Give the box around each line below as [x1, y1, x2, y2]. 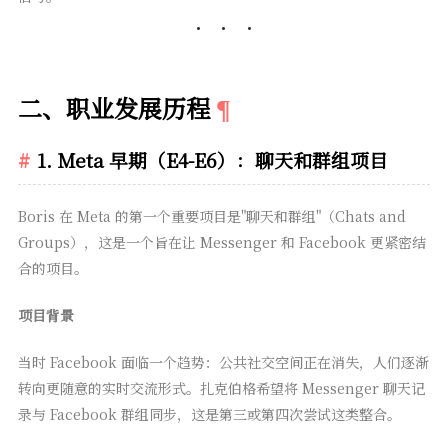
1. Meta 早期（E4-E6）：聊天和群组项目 [36, 146, 388, 174]
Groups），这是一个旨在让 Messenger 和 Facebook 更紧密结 [17, 232, 426, 253]
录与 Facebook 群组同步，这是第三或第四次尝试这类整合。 [17, 404, 401, 425]
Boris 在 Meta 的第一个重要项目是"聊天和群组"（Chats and [17, 206, 406, 227]
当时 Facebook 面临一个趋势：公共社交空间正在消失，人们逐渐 [17, 352, 429, 373]
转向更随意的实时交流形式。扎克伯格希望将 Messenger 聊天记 [17, 378, 425, 399]
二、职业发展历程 [17, 90, 210, 126]
